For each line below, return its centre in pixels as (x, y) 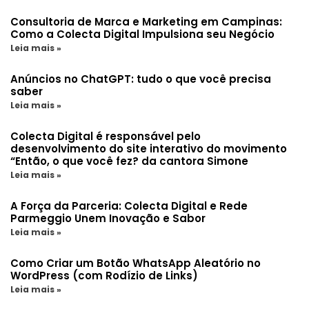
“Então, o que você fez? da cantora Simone (129, 161)
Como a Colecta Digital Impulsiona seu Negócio (142, 34)
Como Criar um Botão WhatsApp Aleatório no (136, 263)
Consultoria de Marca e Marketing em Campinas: (146, 22)
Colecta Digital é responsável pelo (106, 137)
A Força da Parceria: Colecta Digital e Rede (129, 206)
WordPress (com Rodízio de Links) (104, 276)
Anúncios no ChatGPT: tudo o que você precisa (141, 79)
